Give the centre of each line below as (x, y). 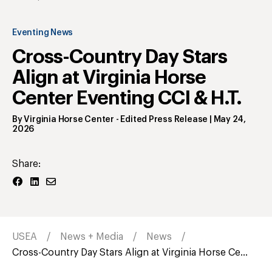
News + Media (92, 237)
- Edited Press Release (161, 120)
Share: (26, 164)
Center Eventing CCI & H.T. (127, 99)
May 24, (230, 120)
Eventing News (43, 33)
